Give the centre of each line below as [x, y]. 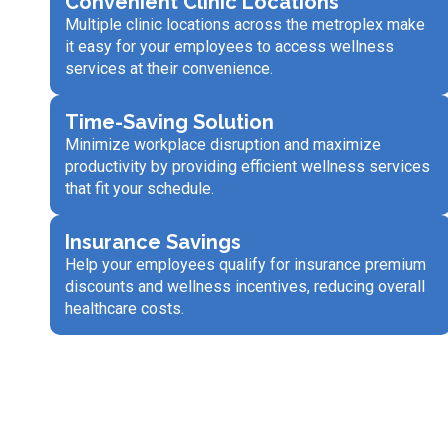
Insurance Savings [153, 241]
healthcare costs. [124, 308]
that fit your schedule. [139, 188]
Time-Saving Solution [169, 121]
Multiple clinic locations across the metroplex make [245, 24]
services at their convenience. [169, 68]
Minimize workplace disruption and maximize [223, 144]
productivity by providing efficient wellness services [247, 166]
